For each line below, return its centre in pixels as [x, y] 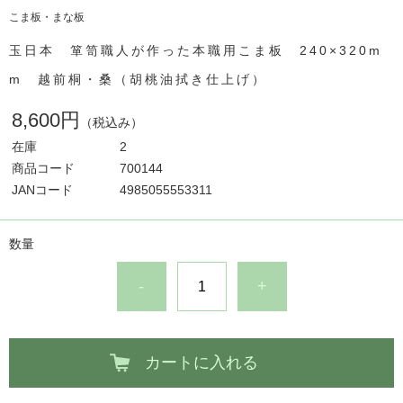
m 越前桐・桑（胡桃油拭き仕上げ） [138, 79]
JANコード [42, 190]
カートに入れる [201, 363]
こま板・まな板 [47, 17]
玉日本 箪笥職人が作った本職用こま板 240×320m [196, 50]
